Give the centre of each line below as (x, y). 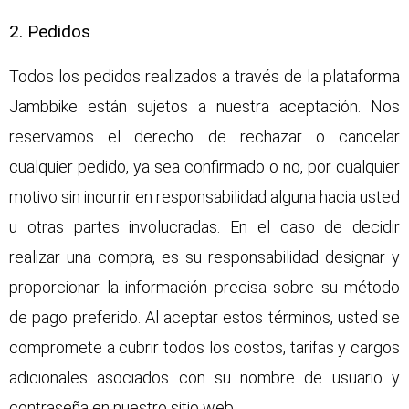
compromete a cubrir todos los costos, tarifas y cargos (204, 347)
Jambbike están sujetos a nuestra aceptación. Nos (204, 106)
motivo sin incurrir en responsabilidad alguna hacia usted (204, 196)
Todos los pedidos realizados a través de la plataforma (204, 76)
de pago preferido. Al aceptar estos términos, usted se (204, 317)
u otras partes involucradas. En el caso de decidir (204, 226)
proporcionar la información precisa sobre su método (204, 287)
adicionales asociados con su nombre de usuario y (204, 377)
